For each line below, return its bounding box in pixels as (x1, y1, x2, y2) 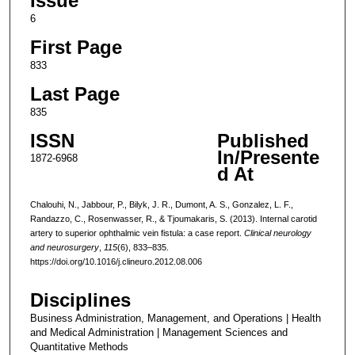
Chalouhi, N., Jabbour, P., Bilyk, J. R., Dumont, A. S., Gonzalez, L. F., (29, 199, 293, 209)
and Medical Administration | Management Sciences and (29, 326, 288, 339)
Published (216, 129, 309, 151)
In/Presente (216, 146, 319, 168)
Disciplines (29, 289, 131, 311)
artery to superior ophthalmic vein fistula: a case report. (29, 227, 244, 238)
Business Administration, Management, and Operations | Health (29, 312, 321, 325)
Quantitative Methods (29, 341, 128, 353)
